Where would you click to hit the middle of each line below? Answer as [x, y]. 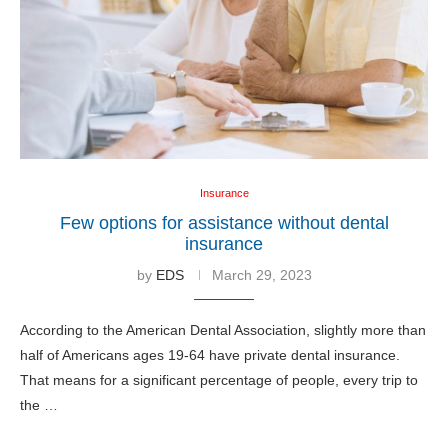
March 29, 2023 [261, 274]
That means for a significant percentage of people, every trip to [219, 379]
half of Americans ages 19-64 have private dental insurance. [210, 354]
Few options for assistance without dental [224, 222]
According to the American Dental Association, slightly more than [223, 329]
